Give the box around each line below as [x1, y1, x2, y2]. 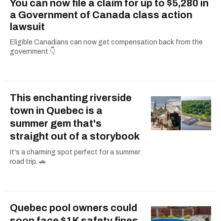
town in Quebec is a [10, 105, 103, 116]
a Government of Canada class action [10, 9, 192, 20]
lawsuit [10, 21, 45, 32]
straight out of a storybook [10, 130, 140, 142]
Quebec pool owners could [10, 202, 137, 213]
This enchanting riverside [10, 92, 132, 103]
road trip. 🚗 [10, 157, 46, 165]
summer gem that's [10, 117, 102, 129]
